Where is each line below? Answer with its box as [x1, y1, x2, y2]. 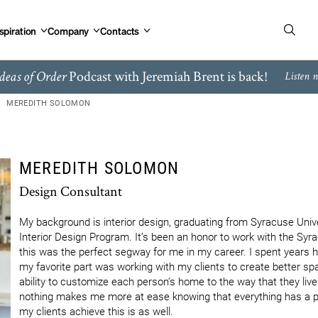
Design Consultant [19, 182, 122, 200]
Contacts [100, 23, 140, 37]
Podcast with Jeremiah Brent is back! [65, 67, 268, 85]
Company [48, 23, 89, 37]
